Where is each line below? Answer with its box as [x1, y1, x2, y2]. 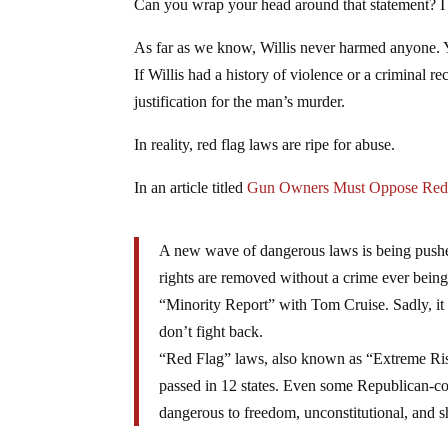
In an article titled [134, 178, 248, 196]
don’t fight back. [159, 322, 264, 340]
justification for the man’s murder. [134, 92, 346, 110]
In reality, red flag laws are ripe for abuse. [134, 135, 396, 153]
